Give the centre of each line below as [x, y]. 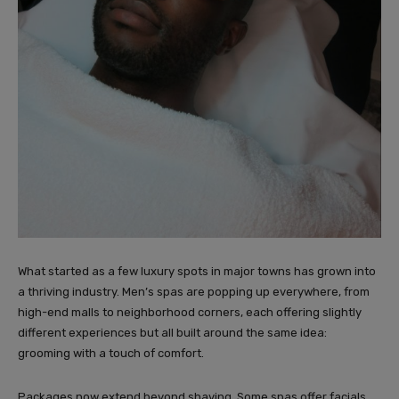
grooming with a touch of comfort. [111, 353]
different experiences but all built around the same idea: [172, 332]
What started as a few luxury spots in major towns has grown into [197, 271]
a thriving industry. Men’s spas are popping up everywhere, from [194, 291]
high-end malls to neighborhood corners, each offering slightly [190, 312]
